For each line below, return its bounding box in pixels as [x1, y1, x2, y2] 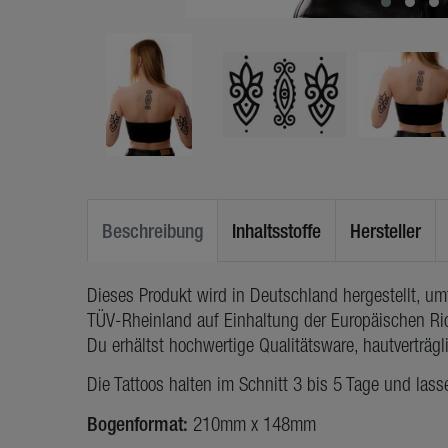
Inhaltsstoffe [232, 219, 321, 243]
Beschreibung [102, 219, 203, 243]
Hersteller [350, 219, 421, 243]
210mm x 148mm [188, 413, 316, 436]
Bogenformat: [87, 412, 188, 436]
